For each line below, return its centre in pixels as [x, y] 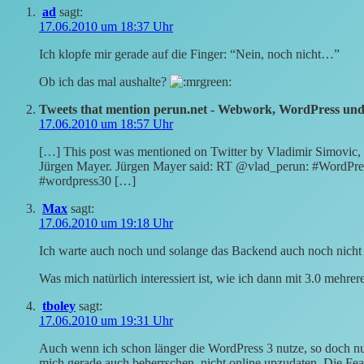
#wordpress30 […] [87, 181]
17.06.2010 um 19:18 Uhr [106, 223]
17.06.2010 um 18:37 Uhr [106, 27]
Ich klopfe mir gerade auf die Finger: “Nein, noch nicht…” [189, 54]
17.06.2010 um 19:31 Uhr [106, 321]
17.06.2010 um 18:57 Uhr [106, 124]
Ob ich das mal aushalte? [104, 82]
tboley [59, 306]
